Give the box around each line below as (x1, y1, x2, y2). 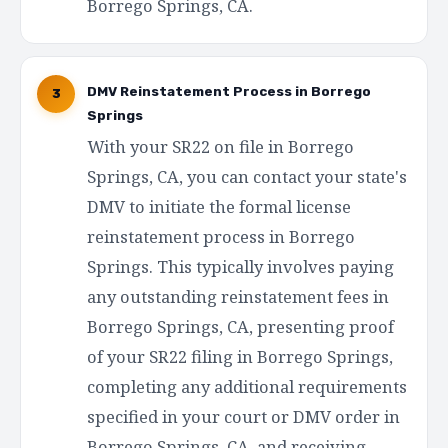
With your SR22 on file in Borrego (87, 134, 354, 158)
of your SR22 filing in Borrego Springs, (87, 344, 393, 368)
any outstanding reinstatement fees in (87, 284, 389, 308)
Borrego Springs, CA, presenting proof (87, 314, 394, 338)
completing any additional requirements (87, 374, 407, 398)
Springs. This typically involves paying (87, 254, 394, 278)
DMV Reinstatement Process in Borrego (87, 82, 371, 99)
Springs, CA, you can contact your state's (87, 164, 407, 188)
